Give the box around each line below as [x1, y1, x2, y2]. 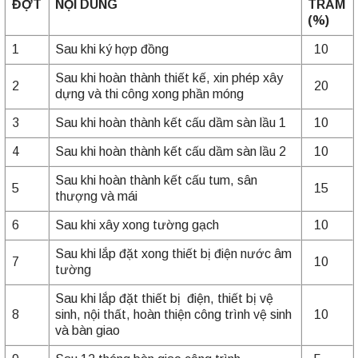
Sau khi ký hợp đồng [55, 42, 169, 56]
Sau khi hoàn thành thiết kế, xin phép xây [55, 71, 284, 85]
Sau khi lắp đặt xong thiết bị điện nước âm [55, 247, 292, 261]
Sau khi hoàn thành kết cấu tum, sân [55, 173, 258, 187]
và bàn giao [55, 324, 121, 337]
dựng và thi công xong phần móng [55, 87, 245, 101]
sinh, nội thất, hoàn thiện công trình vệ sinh [55, 308, 292, 321]
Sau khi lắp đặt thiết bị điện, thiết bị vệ [55, 292, 274, 305]
